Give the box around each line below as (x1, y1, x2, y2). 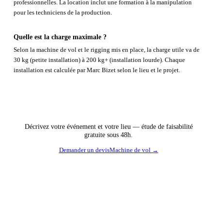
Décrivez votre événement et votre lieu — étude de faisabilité (24, 122, 193, 130)
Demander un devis (59, 146, 109, 154)
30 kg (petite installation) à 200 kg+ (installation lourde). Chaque (14, 56, 185, 63)
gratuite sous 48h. (84, 130, 133, 139)
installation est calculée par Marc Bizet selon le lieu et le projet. (14, 66, 180, 74)
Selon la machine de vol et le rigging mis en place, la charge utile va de (14, 46, 200, 53)
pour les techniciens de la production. (14, 9, 112, 16)
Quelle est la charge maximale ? (14, 33, 107, 41)
